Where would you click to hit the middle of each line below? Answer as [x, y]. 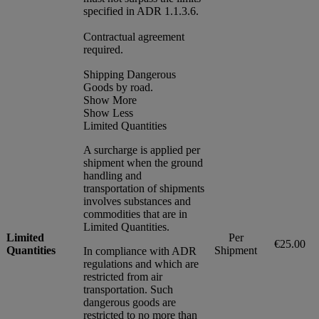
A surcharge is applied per [142, 150]
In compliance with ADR [140, 251]
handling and [113, 175]
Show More [110, 100]
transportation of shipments [144, 188]
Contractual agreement [134, 36]
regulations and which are [141, 263]
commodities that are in [135, 214]
